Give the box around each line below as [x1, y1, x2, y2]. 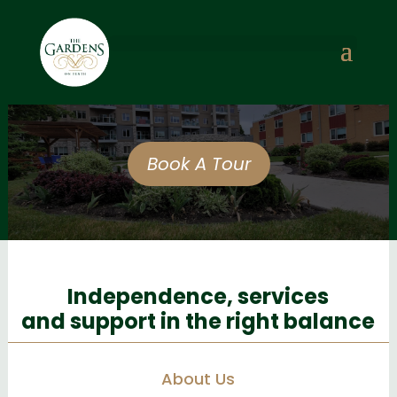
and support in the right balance [21, 307, 376, 336]
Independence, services [67, 282, 330, 311]
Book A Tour [146, 152, 251, 177]
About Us [161, 368, 236, 390]
